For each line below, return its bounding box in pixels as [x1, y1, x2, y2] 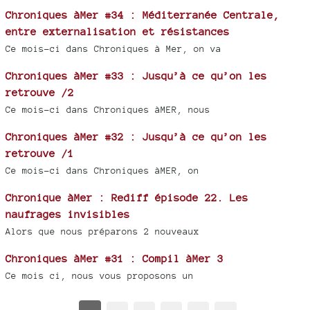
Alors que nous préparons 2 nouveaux [6, 226, 199, 237]
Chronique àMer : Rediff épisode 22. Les [6, 192, 248, 204]
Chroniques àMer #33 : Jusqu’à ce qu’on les [6, 70, 267, 82]
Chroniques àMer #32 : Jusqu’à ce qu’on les [6, 131, 267, 143]
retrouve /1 [6, 147, 74, 160]
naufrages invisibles [6, 208, 130, 221]
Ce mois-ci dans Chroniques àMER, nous [6, 104, 210, 116]
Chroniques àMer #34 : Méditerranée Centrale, [6, 9, 280, 21]
